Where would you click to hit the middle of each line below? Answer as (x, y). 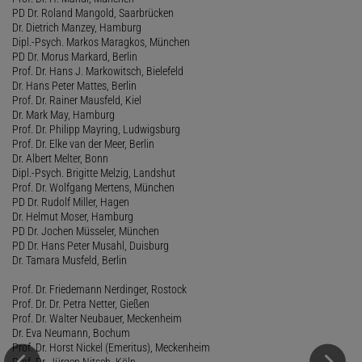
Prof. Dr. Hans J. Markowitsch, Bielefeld (98, 71)
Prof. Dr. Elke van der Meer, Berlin (83, 143)
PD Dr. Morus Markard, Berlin (75, 56)
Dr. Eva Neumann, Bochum (71, 333)
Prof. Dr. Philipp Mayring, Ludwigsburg (96, 129)
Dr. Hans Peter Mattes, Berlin (74, 85)
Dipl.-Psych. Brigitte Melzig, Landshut (94, 173)
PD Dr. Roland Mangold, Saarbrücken (93, 13)
